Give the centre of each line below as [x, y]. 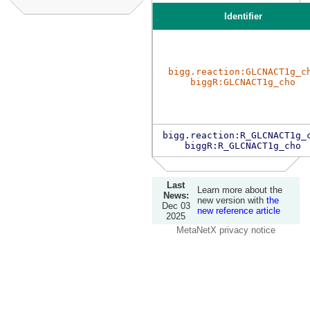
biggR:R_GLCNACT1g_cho [243, 146]
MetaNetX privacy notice [226, 230]
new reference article [239, 211]
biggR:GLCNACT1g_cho [243, 82]
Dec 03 [176, 206]
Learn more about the [240, 190]
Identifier [243, 16]
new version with [232, 200]
